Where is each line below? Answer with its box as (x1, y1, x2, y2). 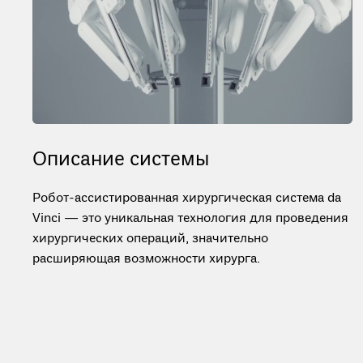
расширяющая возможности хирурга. (32, 251, 260, 267)
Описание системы (32, 147, 209, 173)
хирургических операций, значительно (32, 231, 268, 247)
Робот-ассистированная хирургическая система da (32, 190, 341, 207)
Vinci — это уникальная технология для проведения (32, 211, 348, 227)
